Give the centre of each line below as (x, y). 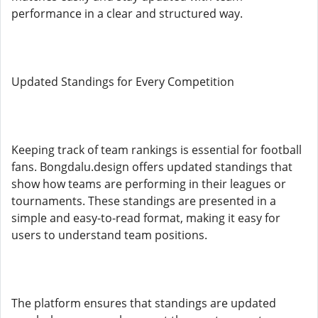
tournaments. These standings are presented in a (144, 201)
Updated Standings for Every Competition (123, 82)
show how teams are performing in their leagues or (149, 184)
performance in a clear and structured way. (127, 13)
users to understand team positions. (109, 235)
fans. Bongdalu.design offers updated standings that (152, 167)
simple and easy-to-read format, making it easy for (146, 218)
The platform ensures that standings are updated (144, 303)
